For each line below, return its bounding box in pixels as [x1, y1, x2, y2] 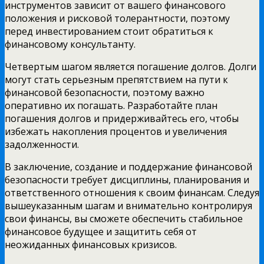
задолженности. [5, 137, 79, 151]
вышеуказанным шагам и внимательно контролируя [5, 199, 252, 212]
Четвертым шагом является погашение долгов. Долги [5, 60, 256, 73]
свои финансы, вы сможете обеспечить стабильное [5, 212, 243, 225]
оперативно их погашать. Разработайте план [5, 98, 217, 112]
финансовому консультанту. [5, 37, 136, 51]
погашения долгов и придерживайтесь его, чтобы [5, 111, 239, 125]
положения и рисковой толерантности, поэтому [5, 11, 230, 25]
